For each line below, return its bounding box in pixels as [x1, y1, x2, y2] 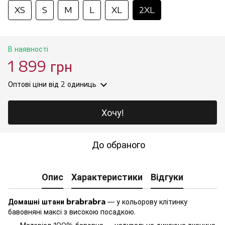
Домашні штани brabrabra [8, 197, 105, 206]
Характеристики [71, 171, 143, 183]
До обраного [92, 138, 145, 150]
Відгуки [151, 171, 183, 183]
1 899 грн [8, 57, 72, 75]
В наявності [8, 44, 48, 53]
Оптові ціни [8, 79, 47, 88]
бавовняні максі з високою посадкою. [8, 207, 136, 216]
